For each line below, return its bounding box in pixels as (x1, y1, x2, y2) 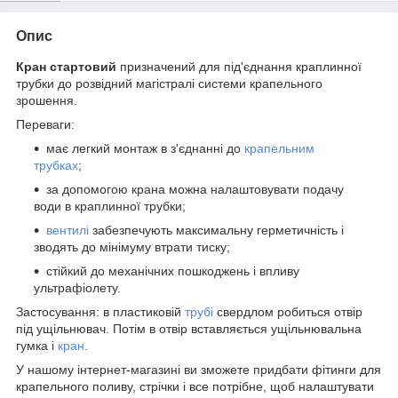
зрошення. (16, 92, 77, 107)
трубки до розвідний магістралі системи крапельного (16, 76, 322, 91)
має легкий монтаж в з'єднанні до (46, 140, 244, 155)
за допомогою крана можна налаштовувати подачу (46, 181, 344, 196)
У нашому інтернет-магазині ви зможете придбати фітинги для (16, 362, 381, 377)
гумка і (16, 338, 58, 353)
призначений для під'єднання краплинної (116, 59, 362, 74)
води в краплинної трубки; (34, 198, 186, 213)
